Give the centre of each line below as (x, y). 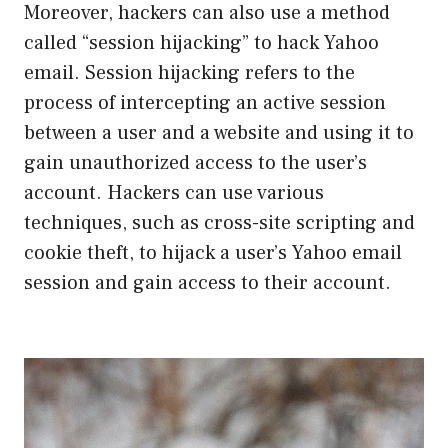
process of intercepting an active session (205, 102)
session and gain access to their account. (207, 282)
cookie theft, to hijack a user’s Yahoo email (213, 252)
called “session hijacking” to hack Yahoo (201, 42)
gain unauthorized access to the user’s (195, 162)
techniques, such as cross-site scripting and (219, 222)
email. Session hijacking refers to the (189, 72)
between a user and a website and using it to (219, 132)
